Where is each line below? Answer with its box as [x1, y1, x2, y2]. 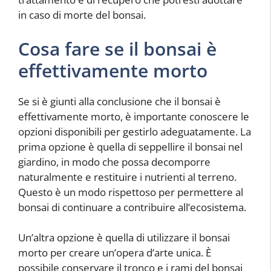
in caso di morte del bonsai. [18, 8, 146, 22]
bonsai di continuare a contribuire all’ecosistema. [18, 200, 246, 214]
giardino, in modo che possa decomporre [18, 154, 211, 169]
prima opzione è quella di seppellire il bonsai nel [18, 139, 243, 154]
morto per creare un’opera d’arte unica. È [18, 246, 211, 260]
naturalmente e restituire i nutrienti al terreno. [18, 169, 237, 184]
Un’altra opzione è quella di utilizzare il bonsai [18, 230, 230, 245]
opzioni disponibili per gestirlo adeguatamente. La [18, 124, 251, 139]
